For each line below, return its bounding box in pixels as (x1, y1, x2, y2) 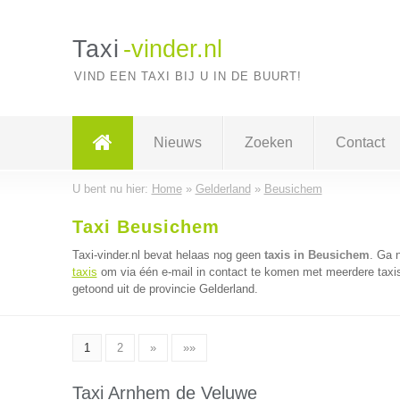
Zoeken (244, 135, 293, 150)
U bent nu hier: (71, 182, 152, 196)
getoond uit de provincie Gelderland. (71, 282, 258, 296)
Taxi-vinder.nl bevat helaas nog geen (71, 248, 264, 262)
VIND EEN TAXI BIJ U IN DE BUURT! (73, 70, 302, 83)
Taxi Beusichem (71, 217, 220, 237)
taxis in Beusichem (263, 248, 370, 262)
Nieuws (153, 135, 202, 150)
